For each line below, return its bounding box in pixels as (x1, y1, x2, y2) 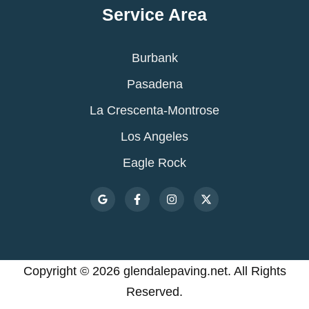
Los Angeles (121, 129, 188, 143)
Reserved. (126, 284, 183, 299)
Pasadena (126, 77, 183, 91)
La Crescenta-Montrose (90, 103, 219, 117)
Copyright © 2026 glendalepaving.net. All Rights (23, 263, 286, 278)
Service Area (102, 5, 207, 25)
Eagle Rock (123, 155, 186, 170)
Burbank (131, 50, 178, 65)
